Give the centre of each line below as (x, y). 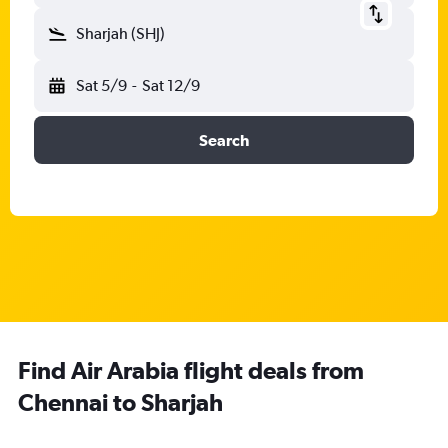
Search (224, 140)
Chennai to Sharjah (120, 402)
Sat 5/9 (101, 85)
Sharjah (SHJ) (120, 33)
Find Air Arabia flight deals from (191, 370)
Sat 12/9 (170, 85)
